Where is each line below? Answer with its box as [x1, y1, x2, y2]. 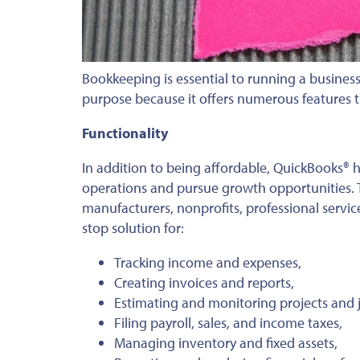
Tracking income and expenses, [114, 253, 301, 272]
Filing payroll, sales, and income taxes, [114, 313, 342, 333]
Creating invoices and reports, [114, 273, 294, 292]
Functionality [82, 124, 168, 143]
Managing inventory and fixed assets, [114, 333, 337, 353]
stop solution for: [82, 219, 184, 238]
